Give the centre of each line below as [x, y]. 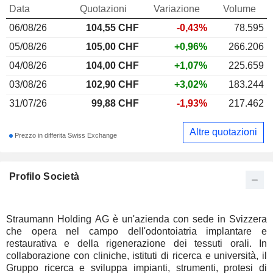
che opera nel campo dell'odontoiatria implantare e [136, 231]
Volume [239, 9]
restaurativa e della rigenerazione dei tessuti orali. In [136, 243]
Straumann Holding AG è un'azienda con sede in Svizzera [136, 219]
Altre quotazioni [223, 132]
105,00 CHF [112, 46]
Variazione [177, 9]
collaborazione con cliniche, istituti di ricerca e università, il [136, 255]
